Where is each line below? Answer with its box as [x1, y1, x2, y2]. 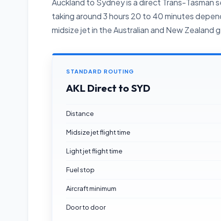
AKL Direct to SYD [66, 82, 150, 94]
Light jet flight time [66, 147, 122, 155]
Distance [66, 110, 94, 117]
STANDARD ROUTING [66, 68, 134, 74]
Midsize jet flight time [66, 128, 130, 136]
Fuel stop [66, 166, 95, 174]
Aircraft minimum [66, 184, 116, 192]
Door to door [66, 203, 106, 211]
